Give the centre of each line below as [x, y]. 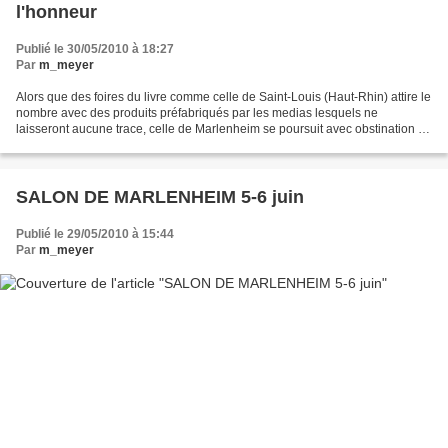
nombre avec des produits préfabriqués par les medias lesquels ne [197, 113]
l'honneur [56, 12]
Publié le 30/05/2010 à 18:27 [95, 49]
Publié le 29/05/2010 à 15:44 [95, 234]
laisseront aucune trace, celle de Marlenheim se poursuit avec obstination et [222, 129]
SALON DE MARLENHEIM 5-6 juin [160, 197]
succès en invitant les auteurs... [100, 145]
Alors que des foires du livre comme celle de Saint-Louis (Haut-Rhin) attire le [223, 97]
